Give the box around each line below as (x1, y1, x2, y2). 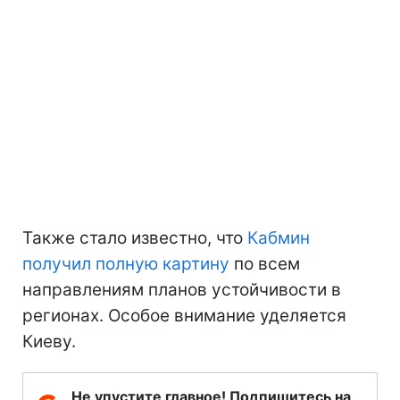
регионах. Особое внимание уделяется (22, 304, 346, 326)
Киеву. (22, 330, 76, 352)
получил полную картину (22, 253, 229, 274)
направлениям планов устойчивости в (22, 279, 341, 300)
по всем (229, 253, 300, 274)
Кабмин (247, 227, 310, 248)
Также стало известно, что (22, 227, 247, 248)
